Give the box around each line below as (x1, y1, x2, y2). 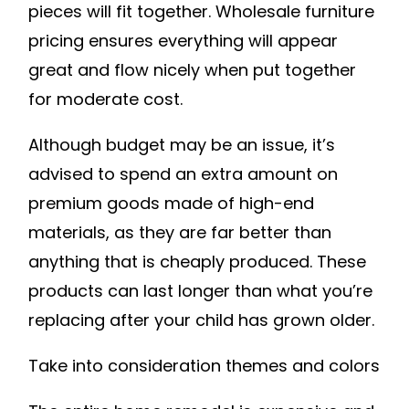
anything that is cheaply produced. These (28, 249, 366, 273)
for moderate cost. (28, 87, 183, 110)
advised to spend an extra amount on (28, 162, 338, 185)
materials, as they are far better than (28, 220, 331, 244)
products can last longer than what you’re (28, 278, 372, 302)
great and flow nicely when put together (28, 58, 356, 81)
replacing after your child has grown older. (28, 308, 374, 331)
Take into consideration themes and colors (28, 353, 380, 377)
